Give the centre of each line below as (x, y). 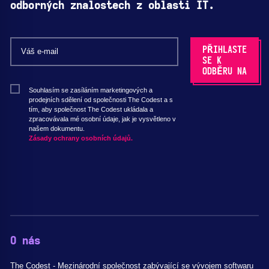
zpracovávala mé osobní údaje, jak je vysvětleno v (102, 119)
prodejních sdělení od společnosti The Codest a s (101, 100)
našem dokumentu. (57, 129)
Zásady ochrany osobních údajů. (81, 138)
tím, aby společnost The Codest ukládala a (91, 110)
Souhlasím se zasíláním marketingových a (91, 90)
